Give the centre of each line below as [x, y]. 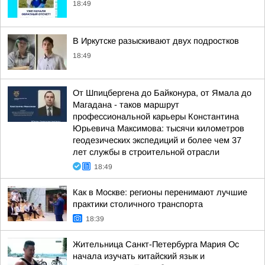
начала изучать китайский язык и [139, 256]
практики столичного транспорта [138, 204]
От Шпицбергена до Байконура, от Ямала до [162, 93]
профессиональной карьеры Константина [156, 117]
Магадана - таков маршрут [126, 105]
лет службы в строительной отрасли [146, 152]
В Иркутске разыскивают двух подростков [156, 41]
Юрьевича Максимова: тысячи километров [159, 128]
